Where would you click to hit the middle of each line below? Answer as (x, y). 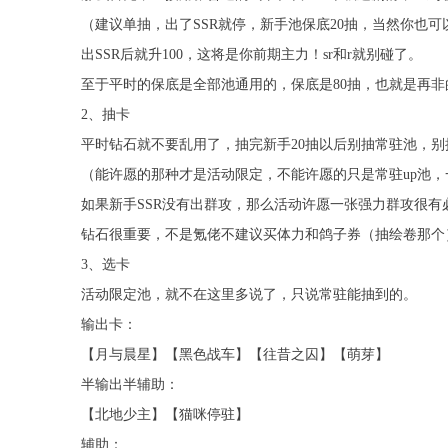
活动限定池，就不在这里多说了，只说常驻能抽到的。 (248, 295)
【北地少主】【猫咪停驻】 (164, 415)
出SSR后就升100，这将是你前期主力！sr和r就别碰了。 (251, 55)
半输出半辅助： (129, 385)
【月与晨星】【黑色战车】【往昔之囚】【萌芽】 (234, 355)
